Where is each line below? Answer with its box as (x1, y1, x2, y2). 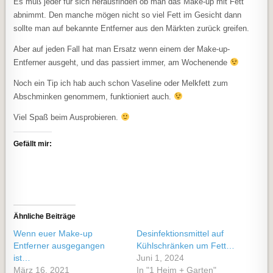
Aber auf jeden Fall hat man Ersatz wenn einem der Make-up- (13, 44, 230, 54)
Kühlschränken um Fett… (136, 241, 235, 250)
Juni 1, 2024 (136, 253, 184, 263)
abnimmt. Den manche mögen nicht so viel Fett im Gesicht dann (13, 10, 242, 19)
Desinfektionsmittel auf (136, 229, 224, 238)
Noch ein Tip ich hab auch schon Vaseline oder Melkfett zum (13, 79, 229, 88)
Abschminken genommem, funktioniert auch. (13, 92, 174, 101)
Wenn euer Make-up (13, 229, 93, 238)
